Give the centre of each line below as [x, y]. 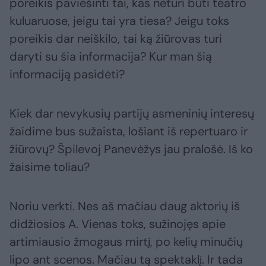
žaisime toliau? [50, 167]
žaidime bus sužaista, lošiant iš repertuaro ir [129, 132]
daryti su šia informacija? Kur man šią [111, 57]
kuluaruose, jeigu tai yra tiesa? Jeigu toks [119, 21]
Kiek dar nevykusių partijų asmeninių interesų [132, 114]
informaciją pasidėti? [67, 75]
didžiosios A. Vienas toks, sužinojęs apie [118, 224]
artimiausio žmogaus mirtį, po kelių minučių [126, 242]
